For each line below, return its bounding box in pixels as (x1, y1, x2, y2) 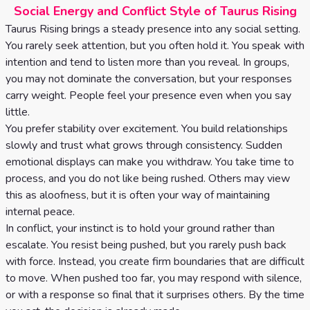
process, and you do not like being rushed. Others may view (6, 171, 290, 186)
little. (6, 104, 30, 120)
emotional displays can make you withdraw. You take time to (6, 154, 294, 170)
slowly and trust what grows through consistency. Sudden (6, 138, 282, 153)
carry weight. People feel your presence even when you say (6, 88, 291, 103)
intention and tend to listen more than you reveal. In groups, (6, 55, 289, 70)
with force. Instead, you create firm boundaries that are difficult (6, 254, 304, 269)
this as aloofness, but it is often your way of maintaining (6, 188, 270, 203)
